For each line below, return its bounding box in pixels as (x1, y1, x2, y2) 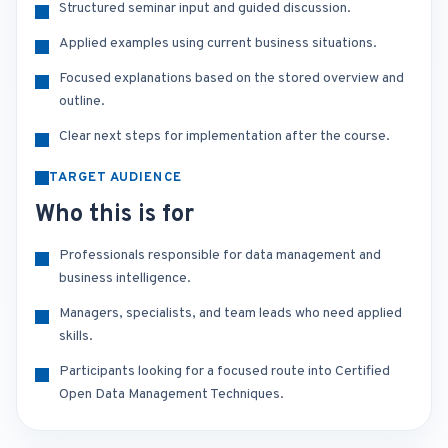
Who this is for (35, 200, 194, 230)
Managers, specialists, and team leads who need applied (59, 305, 402, 322)
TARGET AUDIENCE (49, 170, 182, 186)
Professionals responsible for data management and (59, 247, 381, 264)
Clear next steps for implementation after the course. (59, 128, 390, 145)
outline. (59, 93, 105, 110)
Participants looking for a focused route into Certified (59, 363, 390, 380)
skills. (59, 328, 93, 345)
